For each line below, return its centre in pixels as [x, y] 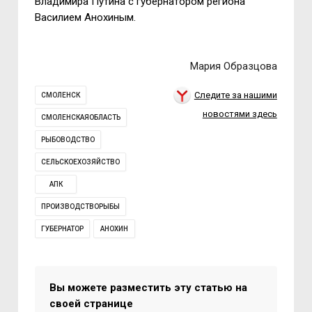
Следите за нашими [235, 95]
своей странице [92, 303]
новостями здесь [240, 114]
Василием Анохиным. [86, 17]
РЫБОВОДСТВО [68, 139]
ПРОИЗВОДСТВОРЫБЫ [81, 206]
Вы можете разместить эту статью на [149, 287]
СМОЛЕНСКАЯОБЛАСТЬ [81, 117]
